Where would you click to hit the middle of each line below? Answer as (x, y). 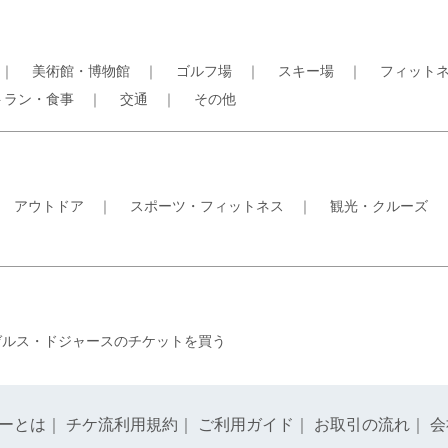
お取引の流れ (362, 424)
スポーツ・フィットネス (207, 206)
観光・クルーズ (379, 206)
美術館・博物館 (81, 71)
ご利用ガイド (246, 424)
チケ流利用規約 (122, 424)
